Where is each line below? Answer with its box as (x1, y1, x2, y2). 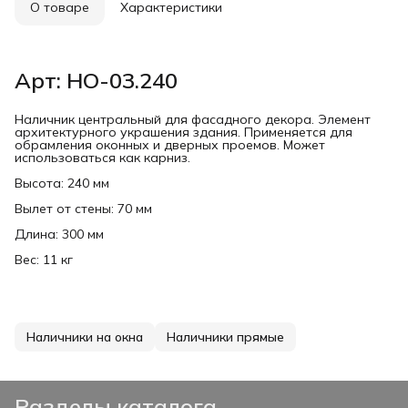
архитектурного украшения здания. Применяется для (15, 123, 352, 140)
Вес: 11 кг (15, 250, 73, 268)
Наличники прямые (167, 328, 284, 345)
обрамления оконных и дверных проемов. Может (15, 136, 325, 153)
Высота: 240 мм (15, 174, 109, 191)
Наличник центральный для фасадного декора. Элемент (15, 110, 371, 127)
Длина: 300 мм (15, 225, 104, 242)
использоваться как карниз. (15, 148, 190, 166)
